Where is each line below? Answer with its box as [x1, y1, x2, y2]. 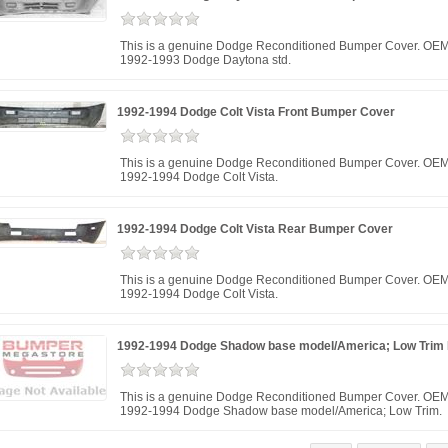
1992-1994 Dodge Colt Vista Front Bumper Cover [117, 105, 395, 119]
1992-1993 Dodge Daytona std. [120, 53, 291, 67]
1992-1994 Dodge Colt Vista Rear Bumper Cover [117, 222, 393, 236]
